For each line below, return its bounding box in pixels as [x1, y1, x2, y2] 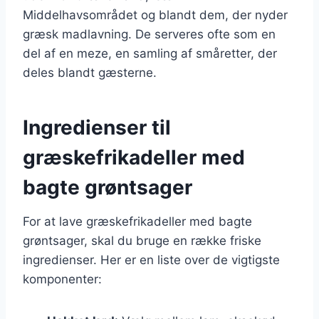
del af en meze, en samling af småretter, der [23, 46, 277, 61]
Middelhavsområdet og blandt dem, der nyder [23, 7, 288, 22]
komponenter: [23, 271, 102, 286]
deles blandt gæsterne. [23, 65, 157, 80]
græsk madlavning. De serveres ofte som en [23, 26, 276, 41]
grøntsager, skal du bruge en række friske [23, 233, 261, 248]
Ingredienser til [23, 115, 171, 140]
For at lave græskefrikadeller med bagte [23, 214, 252, 229]
